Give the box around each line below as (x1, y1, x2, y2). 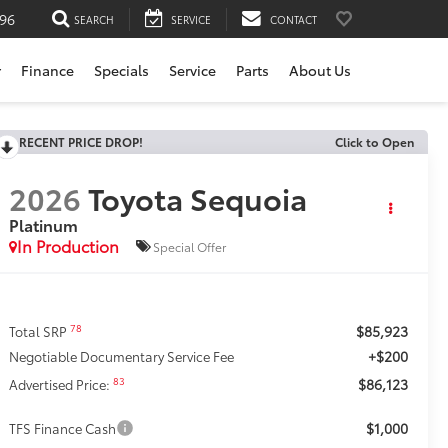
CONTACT (270, 11, 317, 27)
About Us (289, 60, 351, 81)
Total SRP (9, 322, 71, 341)
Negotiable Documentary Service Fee (9, 347, 235, 366)
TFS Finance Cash (9, 419, 117, 438)
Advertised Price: (9, 375, 114, 394)
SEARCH (74, 11, 114, 27)
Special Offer (153, 237, 227, 255)
